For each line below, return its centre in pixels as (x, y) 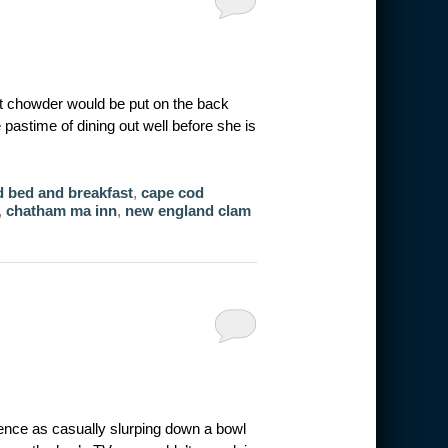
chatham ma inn (61, 210)
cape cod (172, 192)
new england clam (187, 210)
